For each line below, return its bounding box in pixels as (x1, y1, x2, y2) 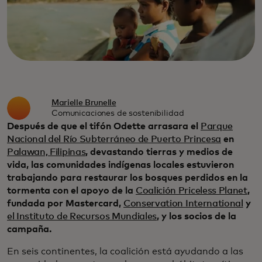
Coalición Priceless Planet (136, 186, 247, 196)
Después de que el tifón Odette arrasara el (7, 122, 201, 132)
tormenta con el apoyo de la (7, 186, 136, 196)
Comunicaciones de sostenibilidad (51, 109, 184, 118)
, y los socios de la (157, 212, 237, 222)
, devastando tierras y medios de (85, 147, 233, 157)
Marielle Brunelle (51, 99, 116, 108)
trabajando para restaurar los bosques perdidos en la (7, 173, 248, 183)
